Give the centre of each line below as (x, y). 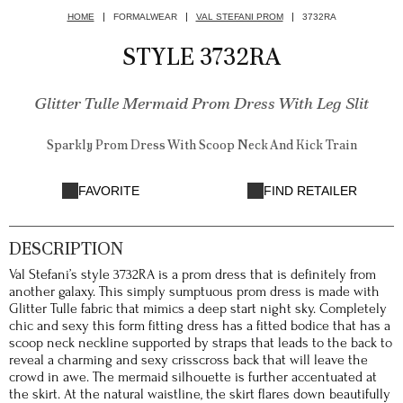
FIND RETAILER (310, 191)
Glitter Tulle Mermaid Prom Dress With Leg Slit (201, 103)
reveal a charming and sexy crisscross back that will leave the (188, 360)
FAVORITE (109, 191)
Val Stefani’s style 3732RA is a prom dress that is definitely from (193, 274)
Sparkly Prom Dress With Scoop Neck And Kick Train (201, 145)
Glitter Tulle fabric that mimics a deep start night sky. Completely (198, 309)
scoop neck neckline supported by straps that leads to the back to (201, 343)
